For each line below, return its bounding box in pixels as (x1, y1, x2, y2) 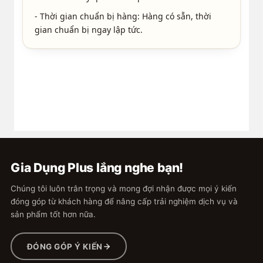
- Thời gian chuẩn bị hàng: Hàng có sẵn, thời (34, 11, 211, 22)
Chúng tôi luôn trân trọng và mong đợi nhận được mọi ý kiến (11, 184, 237, 194)
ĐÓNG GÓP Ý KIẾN (26, 241, 103, 251)
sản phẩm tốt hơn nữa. (11, 210, 96, 220)
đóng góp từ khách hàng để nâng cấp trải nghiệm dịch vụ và (11, 197, 238, 207)
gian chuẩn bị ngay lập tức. (34, 24, 143, 36)
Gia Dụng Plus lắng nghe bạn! (11, 160, 184, 176)
